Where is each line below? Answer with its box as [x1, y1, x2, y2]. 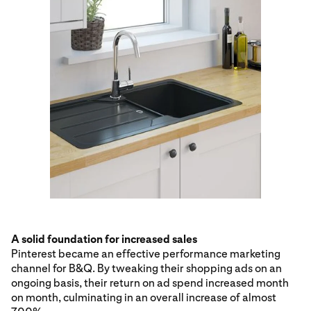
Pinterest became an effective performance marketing [11, 246, 280, 260]
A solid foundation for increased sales [11, 232, 197, 246]
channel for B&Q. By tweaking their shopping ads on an [11, 261, 282, 275]
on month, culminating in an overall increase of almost [11, 290, 276, 304]
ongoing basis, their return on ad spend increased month [11, 276, 289, 289]
